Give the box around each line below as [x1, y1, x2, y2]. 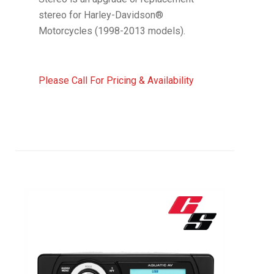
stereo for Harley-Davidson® [38, 9, 163, 21]
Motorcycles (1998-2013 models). [38, 25, 185, 37]
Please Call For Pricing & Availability [38, 75, 194, 87]
